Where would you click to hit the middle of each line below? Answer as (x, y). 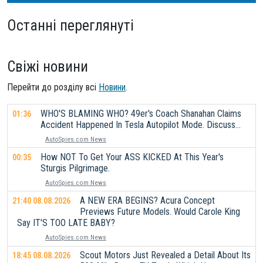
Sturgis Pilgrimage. (75, 168)
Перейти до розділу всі (53, 87)
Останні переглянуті (70, 25)
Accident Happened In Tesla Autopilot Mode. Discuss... (141, 124)
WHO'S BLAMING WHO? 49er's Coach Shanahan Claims (141, 113)
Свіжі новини (48, 66)
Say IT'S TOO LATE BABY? (66, 222)
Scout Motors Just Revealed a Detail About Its (165, 255)
